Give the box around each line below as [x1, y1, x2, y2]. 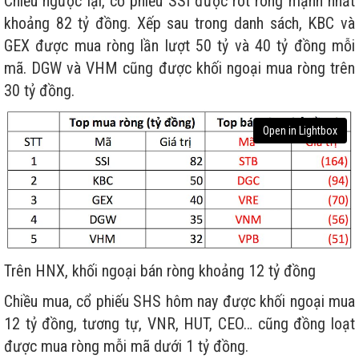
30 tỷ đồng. [4, 81, 75, 101]
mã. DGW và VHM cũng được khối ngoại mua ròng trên [4, 58, 355, 79]
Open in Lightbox [263, 124, 337, 138]
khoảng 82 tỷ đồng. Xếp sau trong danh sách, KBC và [4, 14, 355, 34]
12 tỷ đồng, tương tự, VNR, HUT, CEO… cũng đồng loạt [4, 313, 355, 333]
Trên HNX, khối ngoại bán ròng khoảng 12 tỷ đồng [4, 260, 316, 280]
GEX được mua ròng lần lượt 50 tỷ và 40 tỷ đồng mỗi [4, 36, 355, 56]
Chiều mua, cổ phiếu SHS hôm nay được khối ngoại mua [4, 291, 355, 311]
